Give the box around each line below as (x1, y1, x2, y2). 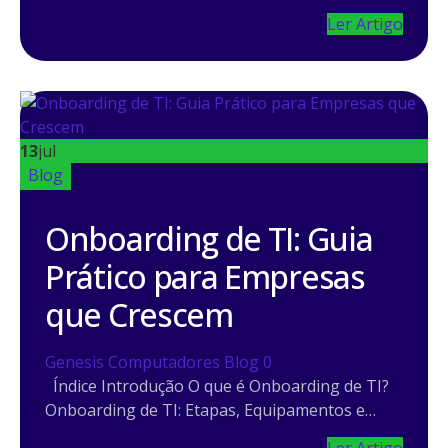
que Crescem (45, 292, 233, 336)
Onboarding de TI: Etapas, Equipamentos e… (45, 398, 376, 421)
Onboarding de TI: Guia (45, 216, 373, 260)
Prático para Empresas (45, 254, 365, 298)
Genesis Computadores (45, 350, 220, 373)
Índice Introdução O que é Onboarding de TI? (45, 374, 389, 397)
